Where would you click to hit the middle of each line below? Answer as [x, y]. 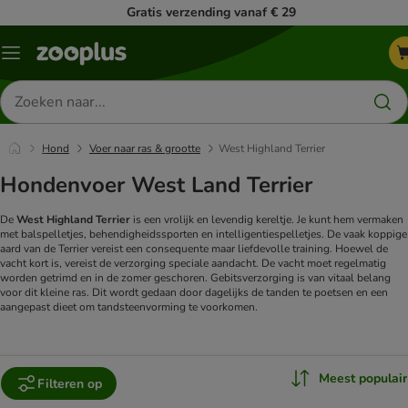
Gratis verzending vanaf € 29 [211, 12]
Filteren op [70, 383]
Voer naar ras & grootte [145, 148]
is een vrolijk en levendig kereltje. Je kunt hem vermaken [267, 220]
